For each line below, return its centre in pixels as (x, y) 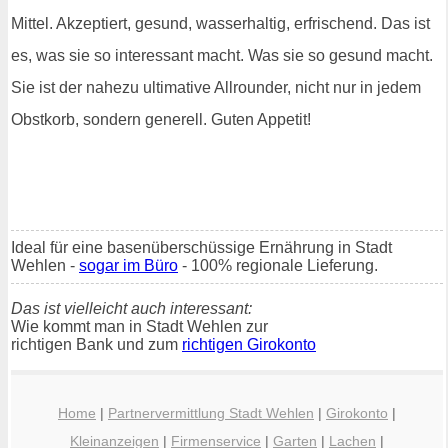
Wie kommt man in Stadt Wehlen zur (139, 326)
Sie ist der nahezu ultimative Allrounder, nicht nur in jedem (216, 87)
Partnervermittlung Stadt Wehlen (211, 413)
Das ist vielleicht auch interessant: (131, 308)
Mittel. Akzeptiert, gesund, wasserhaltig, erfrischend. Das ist (220, 23)
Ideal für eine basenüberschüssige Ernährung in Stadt (201, 247)
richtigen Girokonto (249, 344)
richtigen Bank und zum (96, 344)
